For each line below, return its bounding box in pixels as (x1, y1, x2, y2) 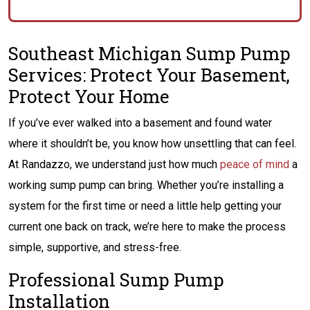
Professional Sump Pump (8, 268, 224, 291)
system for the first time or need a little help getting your (8, 199, 282, 212)
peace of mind (220, 158, 289, 171)
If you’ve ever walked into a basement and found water (8, 116, 272, 129)
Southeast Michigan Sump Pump (8, 42, 291, 65)
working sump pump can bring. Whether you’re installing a (8, 179, 284, 192)
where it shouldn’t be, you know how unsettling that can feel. (8, 137, 296, 150)
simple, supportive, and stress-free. (8, 241, 181, 254)
